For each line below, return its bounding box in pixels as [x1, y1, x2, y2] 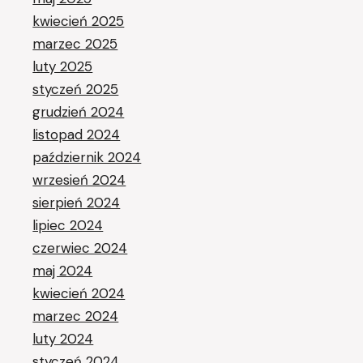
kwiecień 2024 [32, 284, 126, 303]
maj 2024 [32, 262, 93, 280]
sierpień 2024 [32, 194, 121, 212]
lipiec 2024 [32, 216, 104, 235]
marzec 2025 [32, 35, 118, 53]
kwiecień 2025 [32, 12, 125, 31]
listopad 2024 [32, 126, 121, 144]
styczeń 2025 [32, 80, 119, 99]
